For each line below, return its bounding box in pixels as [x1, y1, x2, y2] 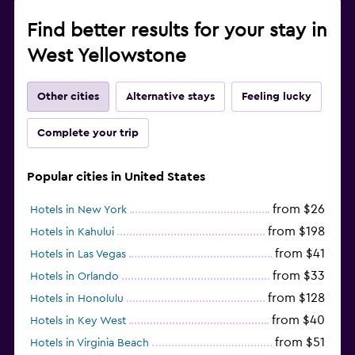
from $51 [275, 335, 325, 349]
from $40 [272, 313, 325, 326]
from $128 [268, 291, 325, 304]
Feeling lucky [242, 90, 311, 102]
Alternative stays [126, 90, 215, 102]
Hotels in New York [30, 204, 127, 216]
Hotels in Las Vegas [30, 248, 126, 260]
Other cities [37, 90, 99, 102]
